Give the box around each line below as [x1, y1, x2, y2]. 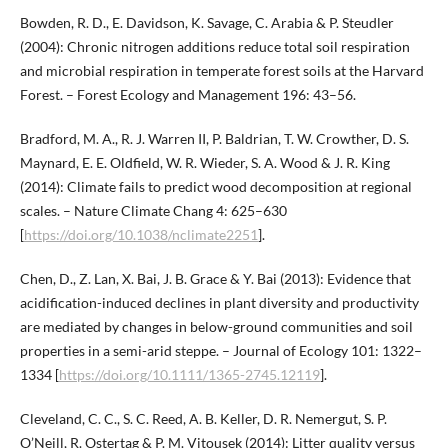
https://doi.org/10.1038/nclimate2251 [23, 226, 258, 244]
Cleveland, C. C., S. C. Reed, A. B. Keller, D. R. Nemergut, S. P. [19, 410, 387, 428]
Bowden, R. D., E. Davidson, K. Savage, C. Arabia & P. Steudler [19, 14, 394, 32]
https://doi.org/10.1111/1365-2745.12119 [58, 366, 320, 384]
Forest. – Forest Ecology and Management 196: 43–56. [19, 86, 356, 104]
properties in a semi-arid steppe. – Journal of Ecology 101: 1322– [19, 342, 422, 360]
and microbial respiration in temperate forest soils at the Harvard [19, 62, 424, 80]
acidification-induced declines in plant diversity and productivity [19, 294, 419, 312]
